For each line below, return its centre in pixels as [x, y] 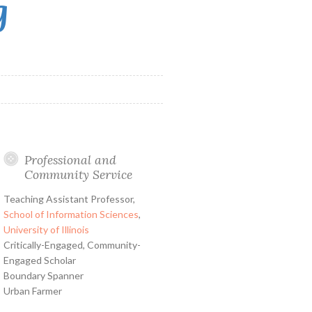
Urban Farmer [32, 291]
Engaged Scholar [39, 260]
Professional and [70, 160]
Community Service [78, 175]
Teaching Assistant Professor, [69, 199]
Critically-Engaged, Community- [72, 245]
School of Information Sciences [71, 214]
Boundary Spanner [43, 276]
